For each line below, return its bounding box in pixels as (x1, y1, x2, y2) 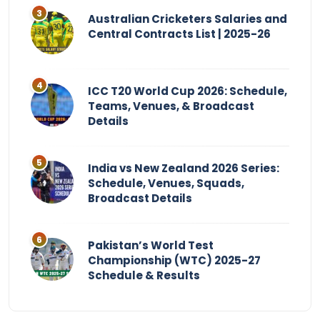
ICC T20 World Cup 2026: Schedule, (88, 84, 287, 99)
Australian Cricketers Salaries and (88, 11, 287, 27)
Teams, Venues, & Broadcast (88, 99, 254, 114)
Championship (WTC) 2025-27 (88, 253, 261, 269)
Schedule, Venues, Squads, (88, 176, 244, 191)
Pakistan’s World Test (88, 238, 214, 254)
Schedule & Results (88, 268, 200, 284)
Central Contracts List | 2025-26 (88, 26, 271, 42)
